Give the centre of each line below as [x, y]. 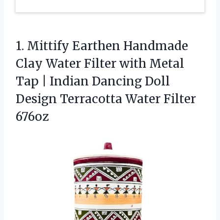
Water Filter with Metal [113, 64]
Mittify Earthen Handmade [108, 46]
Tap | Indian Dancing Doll [93, 82]
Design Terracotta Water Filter [106, 99]
